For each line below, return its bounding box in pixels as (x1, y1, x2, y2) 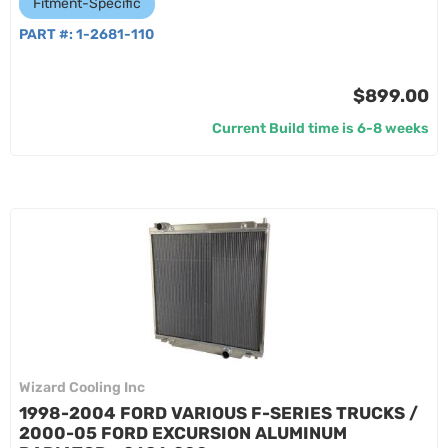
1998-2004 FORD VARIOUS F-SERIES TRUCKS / (19, 403, 418, 423)
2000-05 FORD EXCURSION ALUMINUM (19, 423, 347, 443)
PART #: (19, 26, 76, 43)
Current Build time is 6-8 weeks (212, 120, 429, 137)
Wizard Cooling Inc (19, 379, 145, 396)
